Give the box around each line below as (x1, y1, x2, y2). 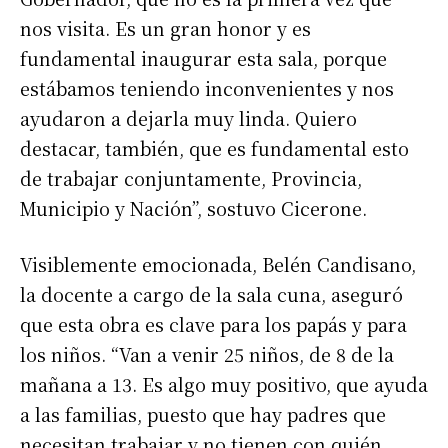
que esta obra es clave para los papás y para (20, 311, 407, 338)
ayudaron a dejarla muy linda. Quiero (20, 105, 357, 132)
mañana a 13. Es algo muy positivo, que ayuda (20, 371, 428, 398)
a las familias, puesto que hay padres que (20, 401, 386, 428)
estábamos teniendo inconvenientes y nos (20, 75, 394, 102)
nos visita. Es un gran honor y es (20, 15, 311, 42)
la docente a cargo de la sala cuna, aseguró (20, 281, 403, 308)
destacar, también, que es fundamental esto (20, 135, 409, 162)
